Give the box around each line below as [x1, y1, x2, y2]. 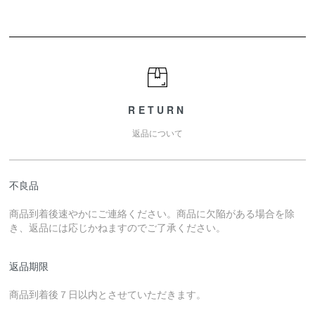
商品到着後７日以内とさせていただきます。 [9, 287, 207, 302]
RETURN [128, 103, 187, 117]
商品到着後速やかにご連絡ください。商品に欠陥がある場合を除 [9, 206, 295, 221]
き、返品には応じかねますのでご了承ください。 [9, 220, 226, 235]
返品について [131, 127, 183, 139]
